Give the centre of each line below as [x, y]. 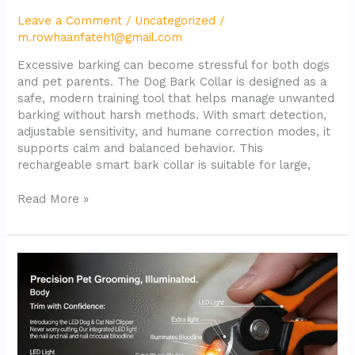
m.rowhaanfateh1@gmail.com [100, 37]
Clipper [38, 309]
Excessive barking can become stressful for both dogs [174, 65]
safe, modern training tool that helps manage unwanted [176, 99]
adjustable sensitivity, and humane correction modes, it [174, 132]
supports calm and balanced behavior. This [141, 149]
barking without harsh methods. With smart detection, [172, 115]
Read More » [53, 199]
